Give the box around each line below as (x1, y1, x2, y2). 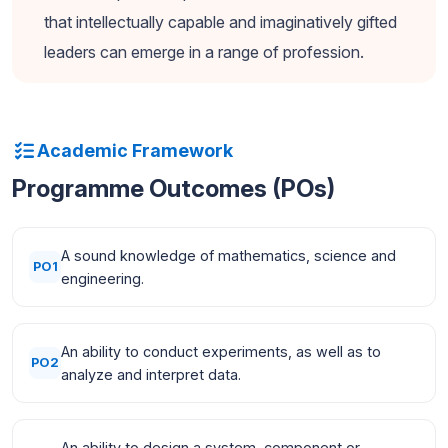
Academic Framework (37, 140, 233, 162)
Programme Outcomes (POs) (12, 173, 335, 203)
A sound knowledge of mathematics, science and (61, 246, 396, 264)
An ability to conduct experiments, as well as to (61, 342, 381, 360)
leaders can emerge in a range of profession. (44, 41, 364, 62)
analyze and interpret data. (61, 365, 241, 383)
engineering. (61, 269, 144, 287)
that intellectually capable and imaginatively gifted (44, 11, 397, 32)
